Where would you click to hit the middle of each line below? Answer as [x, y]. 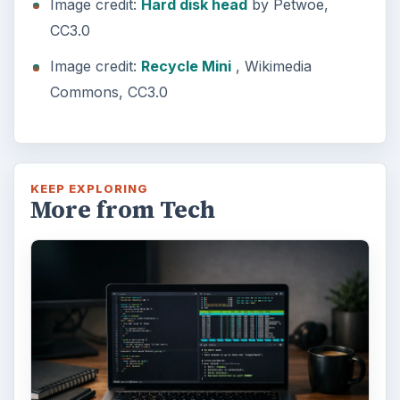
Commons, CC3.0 [108, 92]
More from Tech [122, 210]
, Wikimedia [271, 67]
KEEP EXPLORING [89, 189]
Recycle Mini [186, 67]
